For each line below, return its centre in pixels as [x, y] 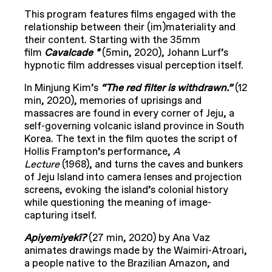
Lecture [43, 165]
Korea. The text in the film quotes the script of [131, 139]
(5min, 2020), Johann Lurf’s [165, 53]
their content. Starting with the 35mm [112, 40]
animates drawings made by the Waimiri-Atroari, [136, 251]
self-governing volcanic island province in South [134, 127]
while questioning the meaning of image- [118, 203]
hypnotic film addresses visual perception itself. [134, 66]
